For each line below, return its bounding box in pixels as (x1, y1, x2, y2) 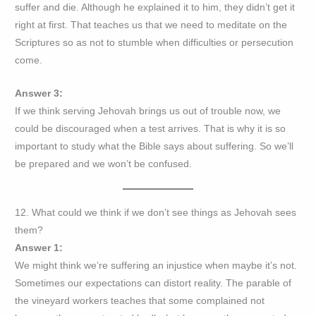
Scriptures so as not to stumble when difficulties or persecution (15, 37, 294, 49)
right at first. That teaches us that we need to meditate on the (15, 20, 288, 31)
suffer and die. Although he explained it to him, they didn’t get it (15, 2, 296, 13)
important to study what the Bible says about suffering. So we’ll (15, 141, 294, 152)
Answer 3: (15, 88, 63, 99)
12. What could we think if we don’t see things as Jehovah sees (15, 207, 297, 219)
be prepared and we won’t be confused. (15, 159, 193, 170)
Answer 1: (15, 243, 63, 254)
